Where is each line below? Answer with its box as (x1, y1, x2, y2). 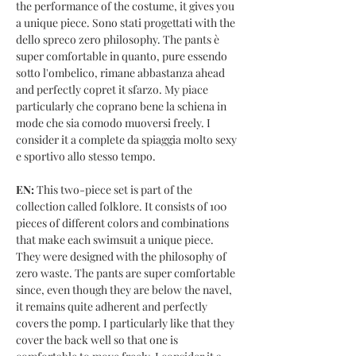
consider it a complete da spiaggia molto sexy (16, 132, 237, 147)
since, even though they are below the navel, (16, 282, 232, 297)
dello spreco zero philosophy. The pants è (16, 32, 219, 47)
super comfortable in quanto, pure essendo (16, 48, 227, 64)
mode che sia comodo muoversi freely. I (16, 115, 211, 130)
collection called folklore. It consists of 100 (16, 199, 226, 214)
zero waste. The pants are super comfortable (16, 265, 235, 281)
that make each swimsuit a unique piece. (16, 232, 214, 247)
